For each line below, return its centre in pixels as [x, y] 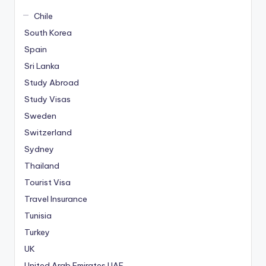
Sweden [40, 116]
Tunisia [38, 216]
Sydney [39, 149]
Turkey [37, 232]
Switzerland [48, 133]
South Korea [48, 33]
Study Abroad [52, 83]
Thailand [42, 166]
